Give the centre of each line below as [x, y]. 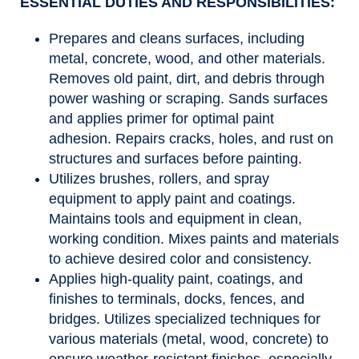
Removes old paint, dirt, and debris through [187, 79]
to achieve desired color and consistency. [180, 259]
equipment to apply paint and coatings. [172, 199]
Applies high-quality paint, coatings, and [176, 279]
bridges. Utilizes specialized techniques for [185, 319]
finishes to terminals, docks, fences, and [177, 299]
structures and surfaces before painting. [175, 159]
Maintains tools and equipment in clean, [175, 219]
